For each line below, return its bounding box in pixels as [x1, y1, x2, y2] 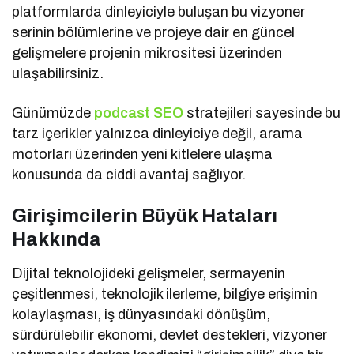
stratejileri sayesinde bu [183, 104, 341, 121]
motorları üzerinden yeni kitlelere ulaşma [12, 145, 273, 162]
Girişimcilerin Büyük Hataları [12, 205, 277, 226]
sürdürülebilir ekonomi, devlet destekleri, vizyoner [12, 326, 328, 343]
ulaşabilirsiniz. [12, 65, 104, 81]
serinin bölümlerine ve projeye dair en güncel [12, 24, 296, 40]
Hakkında [12, 228, 101, 250]
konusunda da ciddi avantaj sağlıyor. [12, 166, 247, 183]
